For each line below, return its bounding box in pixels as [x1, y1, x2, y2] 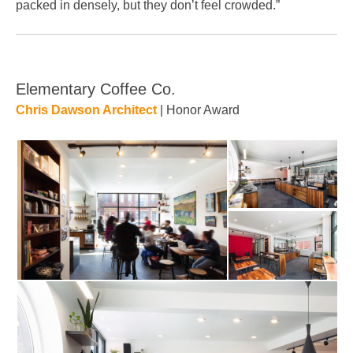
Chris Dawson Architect [16, 103, 157, 117]
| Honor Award [157, 103, 240, 117]
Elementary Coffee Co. [16, 80, 176, 98]
